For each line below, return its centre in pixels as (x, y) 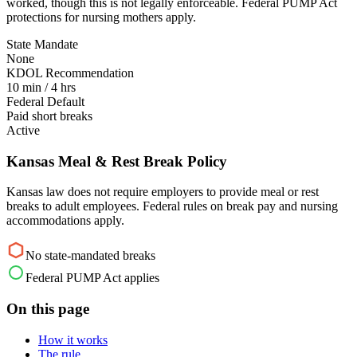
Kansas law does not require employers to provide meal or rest (163, 192)
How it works (73, 339)
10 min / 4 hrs (41, 87)
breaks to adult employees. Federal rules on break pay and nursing (172, 206)
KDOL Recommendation (70, 73)
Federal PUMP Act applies (92, 278)
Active (23, 130)
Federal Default (45, 101)
